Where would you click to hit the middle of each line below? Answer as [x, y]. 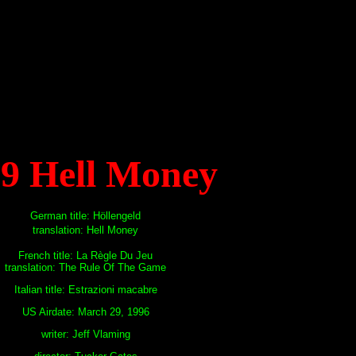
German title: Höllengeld [85, 216]
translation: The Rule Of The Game [85, 267]
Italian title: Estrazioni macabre [85, 290]
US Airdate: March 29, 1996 [85, 312]
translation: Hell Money [85, 230]
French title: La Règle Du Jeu [85, 255]
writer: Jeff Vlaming [85, 334]
